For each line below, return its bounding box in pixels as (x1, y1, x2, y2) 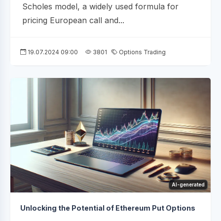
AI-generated (172, 181, 205, 187)
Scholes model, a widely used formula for (22, 1, 179, 11)
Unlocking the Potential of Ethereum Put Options (20, 203, 195, 212)
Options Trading (117, 48, 166, 56)
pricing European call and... (22, 15, 124, 25)
